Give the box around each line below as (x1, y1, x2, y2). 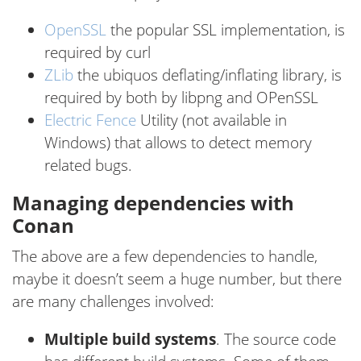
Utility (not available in (136, 110, 287, 131)
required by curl (44, 42, 151, 64)
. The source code (216, 328, 336, 350)
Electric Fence (44, 110, 136, 131)
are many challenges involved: (12, 290, 214, 312)
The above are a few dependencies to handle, (12, 245, 317, 267)
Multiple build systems (44, 328, 216, 350)
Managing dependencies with (12, 189, 294, 217)
